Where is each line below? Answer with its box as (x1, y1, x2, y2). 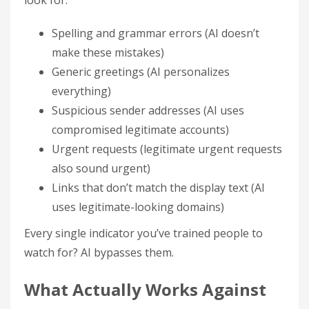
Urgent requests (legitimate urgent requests (52, 141, 282, 157)
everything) (52, 83, 111, 99)
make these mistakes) (52, 45, 164, 60)
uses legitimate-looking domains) (52, 199, 224, 215)
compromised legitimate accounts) (52, 122, 229, 137)
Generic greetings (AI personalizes (52, 64, 230, 79)
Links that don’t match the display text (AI (52, 180, 265, 195)
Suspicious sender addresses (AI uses (52, 103, 244, 118)
